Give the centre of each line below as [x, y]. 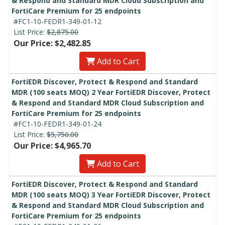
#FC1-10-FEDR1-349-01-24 [58, 124]
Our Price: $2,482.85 [52, 43]
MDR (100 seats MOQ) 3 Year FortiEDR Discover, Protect [111, 195]
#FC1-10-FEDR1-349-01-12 [58, 22]
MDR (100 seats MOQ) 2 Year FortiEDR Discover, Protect [111, 92]
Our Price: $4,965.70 [52, 146]
